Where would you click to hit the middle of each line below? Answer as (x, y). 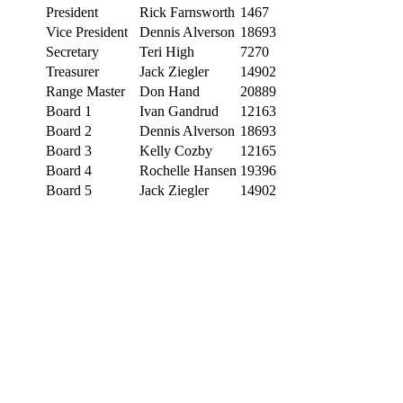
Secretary (72, 51)
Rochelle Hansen (188, 170)
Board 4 (69, 170)
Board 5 (69, 190)
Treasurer (72, 71)
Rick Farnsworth (187, 12)
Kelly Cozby (176, 150)
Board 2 (69, 130)
